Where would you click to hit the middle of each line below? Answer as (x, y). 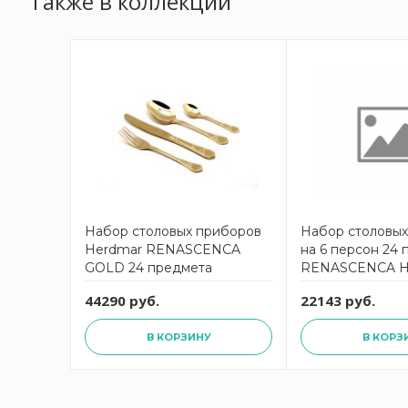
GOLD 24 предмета (148, 268)
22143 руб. (338, 301)
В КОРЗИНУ (178, 337)
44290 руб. (122, 301)
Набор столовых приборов (173, 231)
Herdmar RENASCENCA (163, 250)
